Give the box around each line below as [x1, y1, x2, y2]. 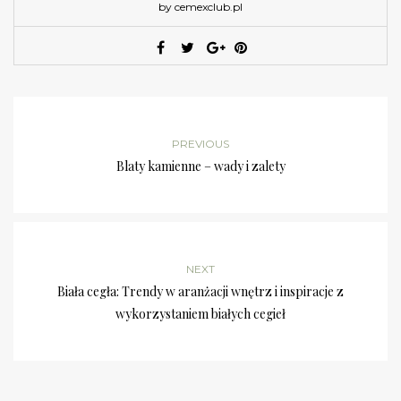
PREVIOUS [172, 137, 229, 151]
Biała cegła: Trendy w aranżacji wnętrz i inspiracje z [57, 283, 344, 301]
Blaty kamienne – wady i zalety [115, 158, 286, 175]
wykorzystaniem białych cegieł [115, 305, 286, 323]
